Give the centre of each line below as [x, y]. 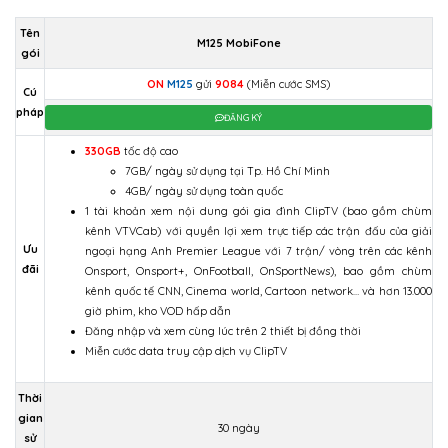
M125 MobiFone [238, 43]
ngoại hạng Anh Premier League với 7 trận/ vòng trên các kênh [258, 251]
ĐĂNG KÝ [243, 118]
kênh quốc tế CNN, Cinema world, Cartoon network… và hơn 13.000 [258, 291]
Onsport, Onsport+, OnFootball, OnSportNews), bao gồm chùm [258, 271]
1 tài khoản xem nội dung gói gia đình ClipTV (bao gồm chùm [258, 211]
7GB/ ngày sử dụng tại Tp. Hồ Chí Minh [227, 171]
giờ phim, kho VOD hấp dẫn [158, 311]
